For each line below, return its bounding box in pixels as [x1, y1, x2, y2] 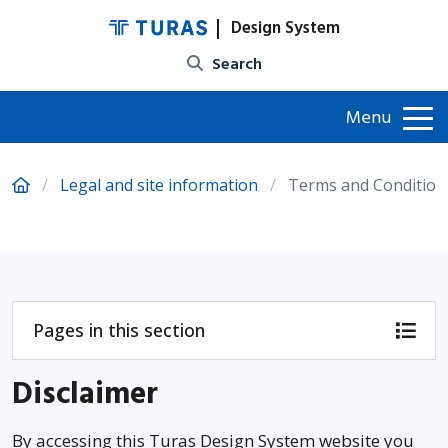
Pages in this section [33, 318, 205, 342]
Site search [210, 52, 285, 74]
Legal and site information [60, 174, 258, 196]
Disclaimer [12, 373, 158, 415]
